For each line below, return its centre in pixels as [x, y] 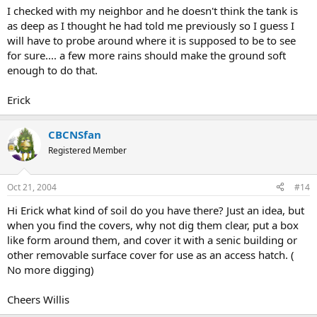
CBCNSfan [75, 134]
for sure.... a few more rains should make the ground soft [146, 55]
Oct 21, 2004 [32, 187]
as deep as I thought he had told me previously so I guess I [151, 25]
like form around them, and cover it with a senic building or [152, 240]
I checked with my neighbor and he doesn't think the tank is [152, 11]
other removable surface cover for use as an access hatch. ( [151, 254]
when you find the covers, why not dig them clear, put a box [153, 225]
